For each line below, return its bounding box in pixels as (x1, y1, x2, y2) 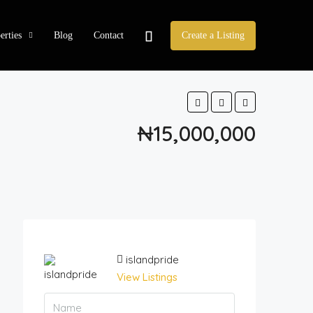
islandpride (125, 253, 179, 266)
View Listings (116, 270, 177, 284)
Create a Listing (182, 30, 245, 41)
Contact (94, 29, 124, 41)
